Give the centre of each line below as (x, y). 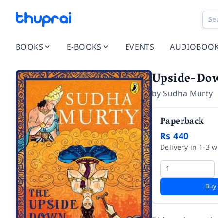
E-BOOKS (84, 47)
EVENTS (140, 47)
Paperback (182, 122)
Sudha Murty (188, 93)
